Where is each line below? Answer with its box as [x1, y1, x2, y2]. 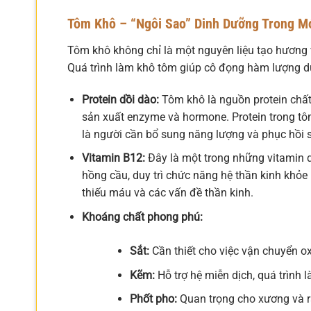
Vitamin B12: [81, 151, 145, 165]
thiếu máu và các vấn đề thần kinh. [81, 186, 253, 200]
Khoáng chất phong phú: [81, 210, 203, 224]
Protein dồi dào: [81, 92, 159, 106]
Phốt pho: [129, 292, 177, 306]
